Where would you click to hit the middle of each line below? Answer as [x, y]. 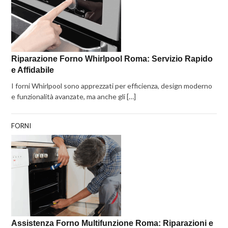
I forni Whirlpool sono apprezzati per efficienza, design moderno [112, 86]
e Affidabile [33, 70]
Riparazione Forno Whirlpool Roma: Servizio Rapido [112, 59]
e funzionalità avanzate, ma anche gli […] [74, 97]
